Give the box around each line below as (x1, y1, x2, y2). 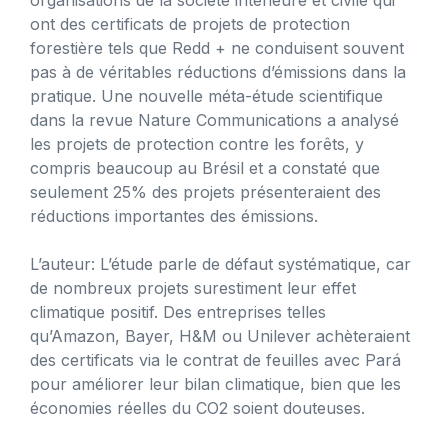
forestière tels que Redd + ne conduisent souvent (30, 37, 404, 58)
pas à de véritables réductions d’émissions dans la (30, 61, 406, 82)
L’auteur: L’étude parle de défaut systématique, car (30, 253, 411, 274)
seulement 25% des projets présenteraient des (30, 181, 381, 202)
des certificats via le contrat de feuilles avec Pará (30, 349, 401, 370)
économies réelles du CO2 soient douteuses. (30, 397, 365, 418)
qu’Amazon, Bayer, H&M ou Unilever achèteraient (30, 325, 410, 346)
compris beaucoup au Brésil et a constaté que (30, 157, 380, 178)
